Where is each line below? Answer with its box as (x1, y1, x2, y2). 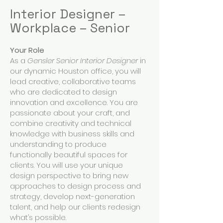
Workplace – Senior (10, 19, 130, 36)
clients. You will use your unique (10, 160, 123, 170)
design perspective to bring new (10, 170, 128, 181)
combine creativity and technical (10, 118, 131, 128)
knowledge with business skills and (10, 128, 134, 139)
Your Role (10, 45, 44, 55)
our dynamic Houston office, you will (10, 66, 141, 76)
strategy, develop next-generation (10, 191, 135, 202)
